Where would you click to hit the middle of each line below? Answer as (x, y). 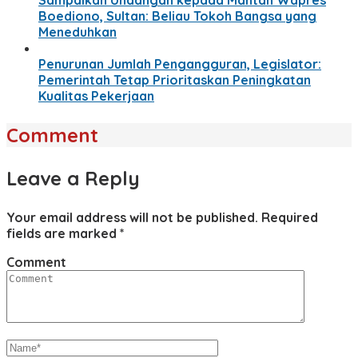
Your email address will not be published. (132, 217)
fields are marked (63, 233)
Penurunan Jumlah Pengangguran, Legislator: (180, 64)
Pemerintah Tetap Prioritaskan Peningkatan (175, 80)
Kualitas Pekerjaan (96, 95)
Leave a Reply (73, 178)
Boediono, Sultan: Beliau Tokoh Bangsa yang (177, 16)
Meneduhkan (78, 32)
